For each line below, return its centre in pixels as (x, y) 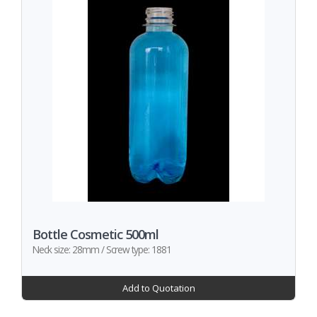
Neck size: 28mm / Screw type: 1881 (102, 249)
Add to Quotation (158, 288)
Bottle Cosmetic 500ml (96, 234)
